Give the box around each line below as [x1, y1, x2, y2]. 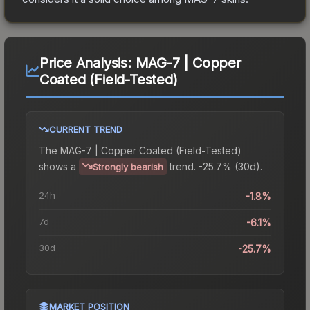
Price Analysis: [39, 54, 136, 71]
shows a [39, 160, 76, 172]
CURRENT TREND [49, 123, 122, 135]
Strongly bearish [93, 161, 163, 172]
